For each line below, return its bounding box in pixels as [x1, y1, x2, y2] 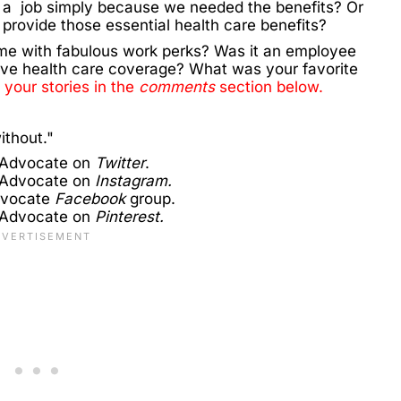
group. [125, 190, 175, 209]
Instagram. [95, 172, 172, 191]
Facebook [55, 190, 125, 209]
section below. [215, 77, 323, 96]
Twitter [95, 154, 145, 173]
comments [139, 77, 215, 96]
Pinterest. [95, 208, 164, 226]
